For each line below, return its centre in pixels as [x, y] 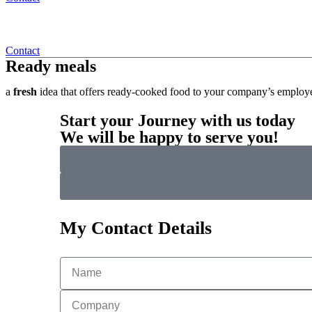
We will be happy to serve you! [169, 137]
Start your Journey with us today [178, 120]
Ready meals [51, 66]
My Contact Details [136, 228]
